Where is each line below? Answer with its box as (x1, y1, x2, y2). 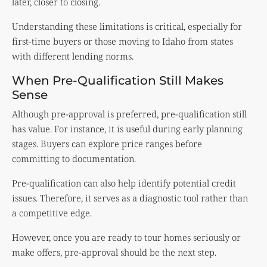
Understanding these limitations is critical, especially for (12, 20, 242, 33)
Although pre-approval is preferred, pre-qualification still (12, 108, 247, 120)
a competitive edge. (12, 207, 92, 219)
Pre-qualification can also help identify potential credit (12, 177, 236, 190)
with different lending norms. (12, 50, 133, 63)
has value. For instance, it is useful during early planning (12, 123, 243, 135)
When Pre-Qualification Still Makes (12, 73, 223, 88)
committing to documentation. (12, 153, 136, 165)
